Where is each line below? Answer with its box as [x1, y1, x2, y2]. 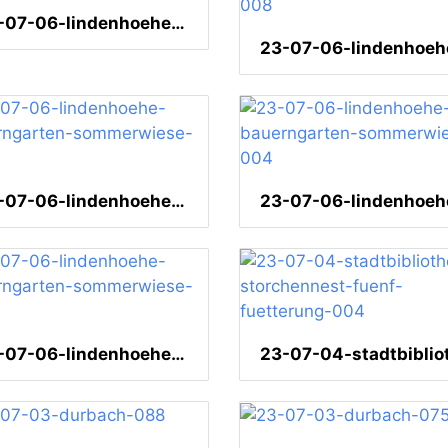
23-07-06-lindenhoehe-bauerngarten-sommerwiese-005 [171, 191, 185, 212]
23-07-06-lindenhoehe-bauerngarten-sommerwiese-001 [171, 344, 185, 365]
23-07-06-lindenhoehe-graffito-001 [171, 13, 185, 34]
